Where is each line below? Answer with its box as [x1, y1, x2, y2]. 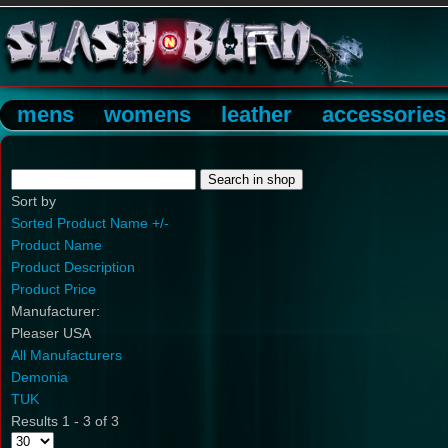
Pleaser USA [11, 325, 91, 341]
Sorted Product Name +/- [11, 215, 169, 231]
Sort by [11, 193, 56, 209]
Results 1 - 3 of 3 [11, 413, 119, 429]
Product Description [11, 259, 135, 275]
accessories [322, 102, 446, 127]
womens [104, 102, 191, 127]
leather [221, 102, 292, 127]
